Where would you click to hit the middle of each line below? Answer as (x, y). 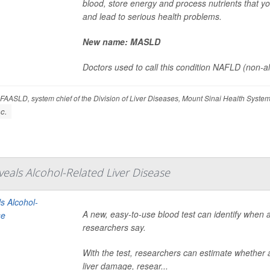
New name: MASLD (121, 42)
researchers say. (114, 227)
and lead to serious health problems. (152, 16)
